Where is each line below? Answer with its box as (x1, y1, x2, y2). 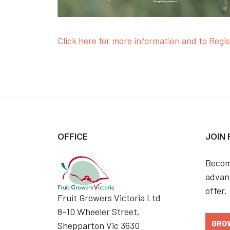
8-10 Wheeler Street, (57, 206, 140, 218)
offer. (205, 185, 227, 197)
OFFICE (57, 131, 88, 142)
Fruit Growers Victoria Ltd (57, 192, 161, 204)
